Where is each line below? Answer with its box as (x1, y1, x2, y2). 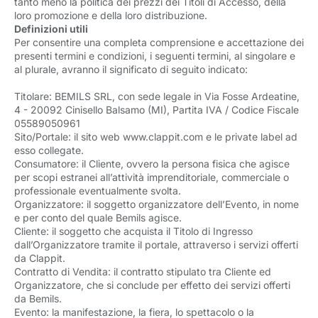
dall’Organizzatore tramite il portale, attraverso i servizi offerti (14, 238, 298, 251)
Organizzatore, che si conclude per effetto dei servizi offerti (14, 279, 290, 291)
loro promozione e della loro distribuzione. (14, 9, 207, 21)
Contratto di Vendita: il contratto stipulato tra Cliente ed (14, 265, 271, 278)
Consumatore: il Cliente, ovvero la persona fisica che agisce (14, 158, 290, 170)
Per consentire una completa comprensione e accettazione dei (14, 36, 304, 48)
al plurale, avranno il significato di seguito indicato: (14, 63, 251, 75)
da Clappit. (14, 252, 65, 264)
